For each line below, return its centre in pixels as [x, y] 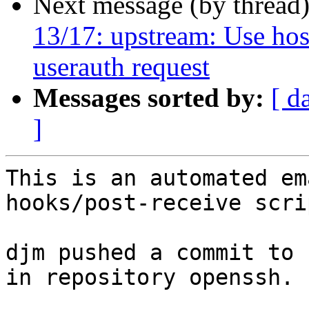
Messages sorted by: [149, 98]
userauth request [121, 67]
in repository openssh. [150, 278]
